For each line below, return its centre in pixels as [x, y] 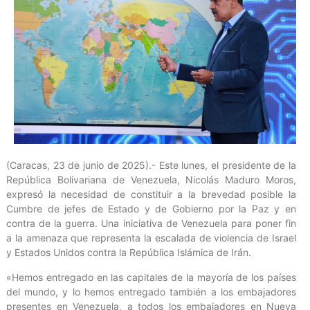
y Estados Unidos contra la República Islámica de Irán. [129, 253]
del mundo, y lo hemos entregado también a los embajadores [151, 291]
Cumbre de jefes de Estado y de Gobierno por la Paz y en [151, 209]
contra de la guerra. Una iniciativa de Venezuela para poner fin [151, 224]
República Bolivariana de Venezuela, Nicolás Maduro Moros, [151, 180]
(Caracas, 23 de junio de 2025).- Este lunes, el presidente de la [151, 165]
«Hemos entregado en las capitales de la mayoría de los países [151, 277]
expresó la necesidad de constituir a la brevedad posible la [151, 194]
